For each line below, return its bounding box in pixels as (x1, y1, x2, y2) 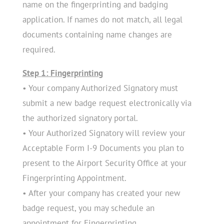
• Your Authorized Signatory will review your (22, 127, 185, 138)
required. (22, 43, 55, 55)
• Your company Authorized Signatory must (22, 82, 178, 93)
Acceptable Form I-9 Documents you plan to (22, 142, 184, 153)
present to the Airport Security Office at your (22, 157, 186, 168)
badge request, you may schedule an (22, 202, 154, 213)
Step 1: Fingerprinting (22, 67, 103, 78)
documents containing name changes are (22, 28, 172, 40)
